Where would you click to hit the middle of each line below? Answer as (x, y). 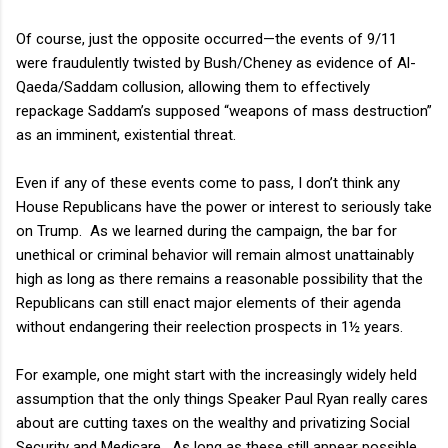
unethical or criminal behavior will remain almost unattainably (215, 254)
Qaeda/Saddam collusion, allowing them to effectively (193, 86)
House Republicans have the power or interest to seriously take (224, 206)
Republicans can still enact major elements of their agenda (208, 302)
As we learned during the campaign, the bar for (243, 230)
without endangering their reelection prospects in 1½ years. (209, 326)
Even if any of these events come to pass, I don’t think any (208, 182)
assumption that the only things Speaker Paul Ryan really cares (222, 398)
